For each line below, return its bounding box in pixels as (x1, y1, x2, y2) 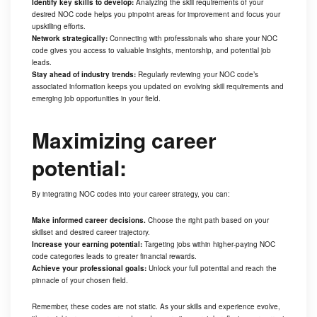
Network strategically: (32, 33, 108, 43)
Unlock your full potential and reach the (146, 263, 277, 273)
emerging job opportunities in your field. (32, 93, 161, 103)
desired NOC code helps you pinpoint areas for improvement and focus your (32, 8, 280, 19)
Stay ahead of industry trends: (32, 69, 136, 79)
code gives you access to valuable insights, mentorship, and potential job (32, 45, 271, 55)
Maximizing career (32, 124, 217, 155)
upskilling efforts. (32, 21, 86, 31)
